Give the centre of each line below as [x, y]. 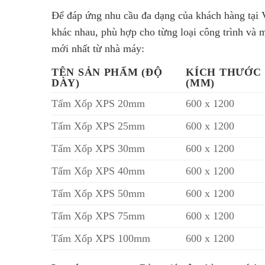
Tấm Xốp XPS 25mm [98, 126]
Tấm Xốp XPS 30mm [98, 148]
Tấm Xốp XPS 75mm [98, 216]
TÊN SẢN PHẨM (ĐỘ [107, 72]
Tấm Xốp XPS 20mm [98, 103]
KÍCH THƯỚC [224, 72]
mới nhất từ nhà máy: [98, 48]
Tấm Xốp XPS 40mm [98, 171]
